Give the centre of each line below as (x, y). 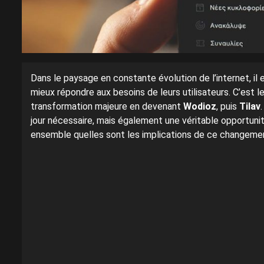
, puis (228, 106)
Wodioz (200, 106)
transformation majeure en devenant (107, 106)
